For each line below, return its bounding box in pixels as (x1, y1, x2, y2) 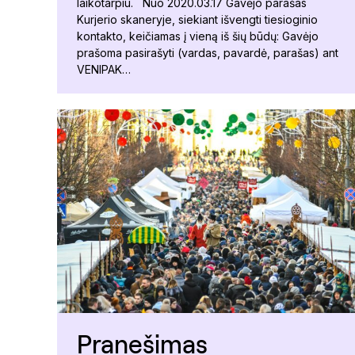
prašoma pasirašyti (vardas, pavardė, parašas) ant (77, 45, 338, 59)
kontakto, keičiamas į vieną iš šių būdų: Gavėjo (77, 29, 319, 43)
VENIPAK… (77, 62, 131, 76)
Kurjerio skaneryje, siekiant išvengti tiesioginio (77, 12, 318, 26)
